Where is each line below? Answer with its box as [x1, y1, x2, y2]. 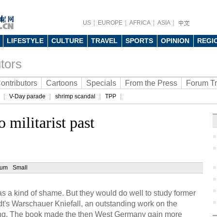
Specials [86, 79, 116, 87]
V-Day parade [9, 93, 46, 100]
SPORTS [125, 37, 153, 45]
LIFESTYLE [7, 37, 44, 45]
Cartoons [46, 79, 77, 87]
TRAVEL [91, 37, 118, 45]
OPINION [161, 37, 189, 45]
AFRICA [129, 19, 151, 26]
